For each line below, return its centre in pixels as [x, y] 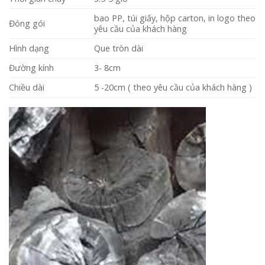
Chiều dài [27, 88]
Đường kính [31, 68]
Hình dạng [29, 49]
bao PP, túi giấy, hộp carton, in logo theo [175, 18]
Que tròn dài [119, 49]
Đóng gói [27, 24]
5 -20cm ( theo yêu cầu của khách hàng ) [173, 88]
